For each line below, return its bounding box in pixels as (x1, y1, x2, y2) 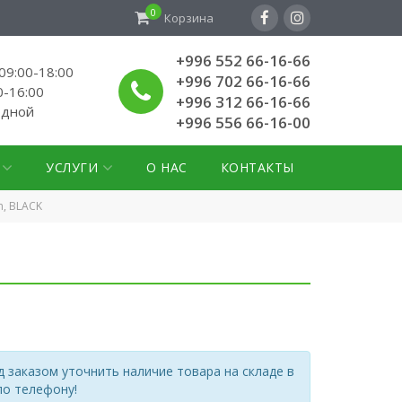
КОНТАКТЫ (220, 159, 294, 176)
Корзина (164, 10, 214, 26)
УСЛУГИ (46, 159, 99, 176)
